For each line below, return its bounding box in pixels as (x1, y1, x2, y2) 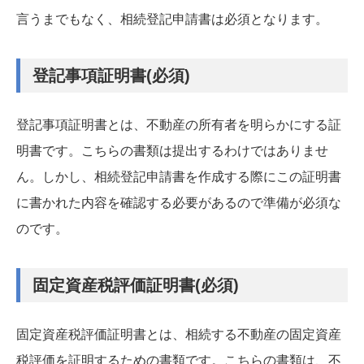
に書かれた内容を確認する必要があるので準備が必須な (16, 195, 341, 210)
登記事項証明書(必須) (32, 66, 190, 84)
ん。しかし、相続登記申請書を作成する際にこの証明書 (16, 169, 341, 184)
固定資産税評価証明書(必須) (32, 275, 239, 294)
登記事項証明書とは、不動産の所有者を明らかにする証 (16, 117, 341, 132)
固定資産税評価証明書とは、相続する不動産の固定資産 (16, 327, 341, 341)
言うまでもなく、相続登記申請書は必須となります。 (16, 11, 328, 26)
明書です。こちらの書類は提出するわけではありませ (16, 143, 328, 158)
